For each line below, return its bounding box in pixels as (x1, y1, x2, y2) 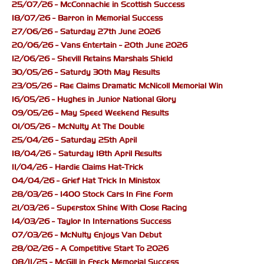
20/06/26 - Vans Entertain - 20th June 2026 (12, 40, 187, 51)
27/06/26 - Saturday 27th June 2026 (12, 27, 160, 37)
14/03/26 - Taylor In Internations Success (12, 216, 171, 227)
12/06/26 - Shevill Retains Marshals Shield (12, 54, 173, 64)
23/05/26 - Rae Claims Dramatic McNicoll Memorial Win (12, 81, 223, 91)
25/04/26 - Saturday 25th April (12, 135, 137, 146)
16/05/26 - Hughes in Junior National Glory (12, 94, 176, 105)
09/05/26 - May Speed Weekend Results (12, 108, 169, 118)
